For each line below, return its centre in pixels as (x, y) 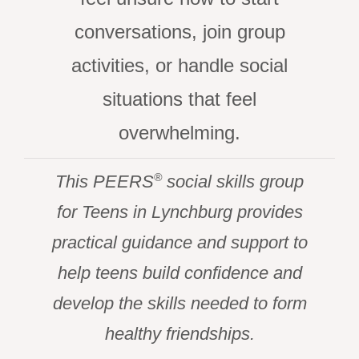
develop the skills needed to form (179, 304)
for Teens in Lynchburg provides (179, 212)
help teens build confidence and (179, 273)
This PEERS (105, 182)
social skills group (233, 182)
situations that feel (179, 99)
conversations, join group (179, 32)
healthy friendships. (179, 334)
